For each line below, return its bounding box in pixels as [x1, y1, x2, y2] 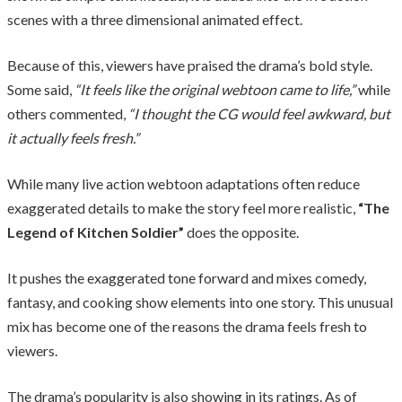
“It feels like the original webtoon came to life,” [74, 80, 355, 98]
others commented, [7, 104, 126, 122]
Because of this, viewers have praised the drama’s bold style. [7, 56, 372, 74]
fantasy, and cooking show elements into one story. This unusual [7, 293, 393, 310]
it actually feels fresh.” [7, 128, 139, 146]
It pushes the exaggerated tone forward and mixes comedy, [7, 268, 366, 286]
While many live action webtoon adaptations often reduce [7, 174, 360, 192]
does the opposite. [184, 223, 299, 240]
